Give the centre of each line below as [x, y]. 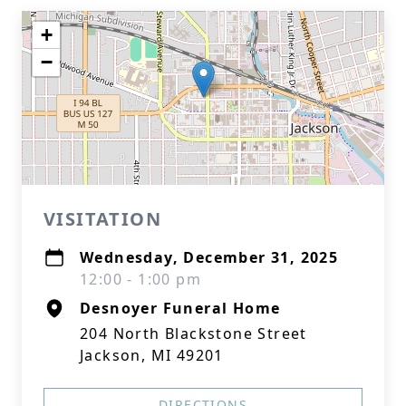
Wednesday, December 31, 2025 [209, 257]
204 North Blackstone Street [193, 333]
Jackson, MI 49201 [152, 355]
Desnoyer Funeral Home [180, 308]
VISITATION [102, 219]
